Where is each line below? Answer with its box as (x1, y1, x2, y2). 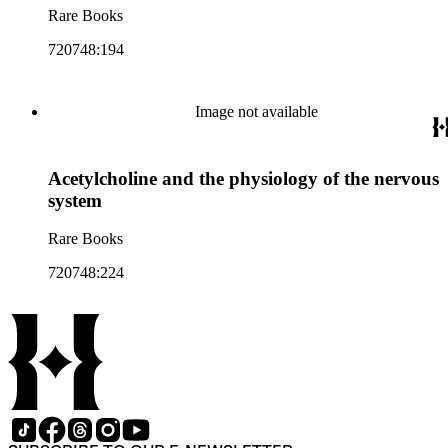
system (48, 189, 102, 211)
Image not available (194, 103, 318, 120)
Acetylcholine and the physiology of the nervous (48, 167, 439, 189)
